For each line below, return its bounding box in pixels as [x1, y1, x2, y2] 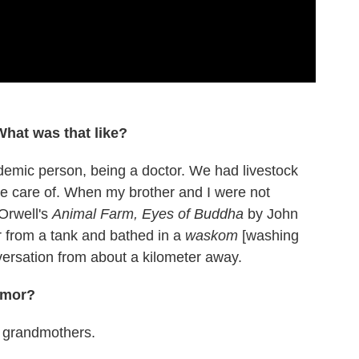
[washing [238, 227, 299, 244]
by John [248, 205, 298, 222]
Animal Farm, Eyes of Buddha [52, 205, 248, 222]
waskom [185, 227, 238, 244]
